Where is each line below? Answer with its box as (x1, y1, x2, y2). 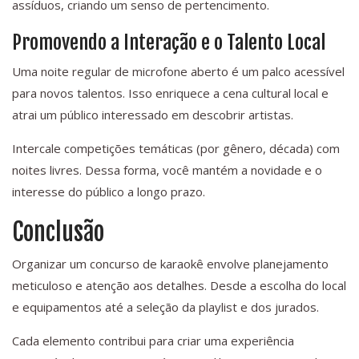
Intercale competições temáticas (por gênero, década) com (12, 140, 340, 157)
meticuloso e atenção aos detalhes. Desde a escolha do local (12, 277, 346, 294)
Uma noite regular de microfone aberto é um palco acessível (12, 63, 345, 80)
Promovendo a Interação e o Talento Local (12, 30, 325, 55)
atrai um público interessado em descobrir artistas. (12, 107, 293, 123)
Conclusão (12, 217, 104, 248)
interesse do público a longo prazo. (12, 184, 205, 200)
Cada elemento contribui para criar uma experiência (12, 333, 294, 349)
